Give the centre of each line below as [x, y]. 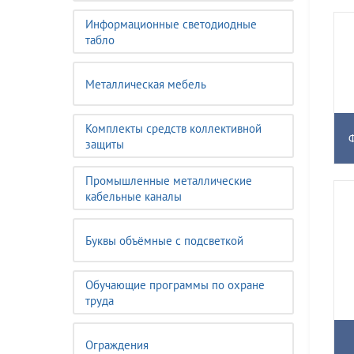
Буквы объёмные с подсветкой [164, 241]
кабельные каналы [134, 196]
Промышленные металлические [169, 181]
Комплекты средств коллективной [173, 128]
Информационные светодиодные [171, 24]
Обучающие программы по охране [175, 285]
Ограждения [117, 345]
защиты [105, 144]
